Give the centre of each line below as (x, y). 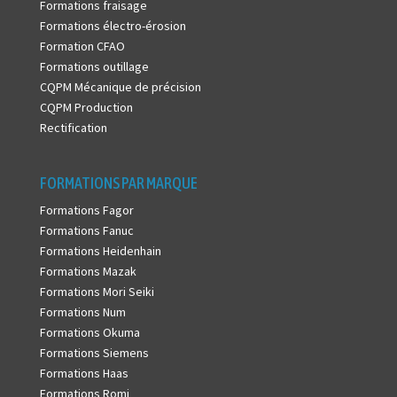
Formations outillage (94, 67)
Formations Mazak (88, 271)
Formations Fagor (86, 210)
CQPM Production (86, 108)
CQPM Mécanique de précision (120, 87)
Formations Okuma (90, 332)
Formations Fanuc (86, 230)
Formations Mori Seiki (97, 291)
